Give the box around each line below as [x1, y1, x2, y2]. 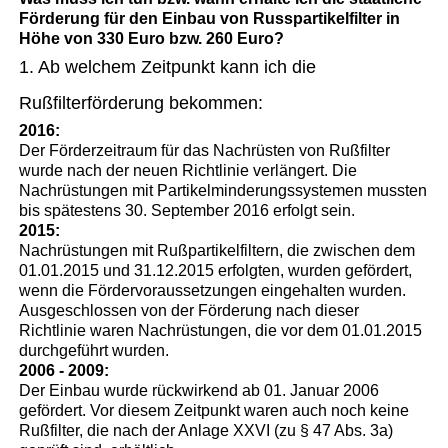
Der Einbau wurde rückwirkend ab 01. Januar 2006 [19, 381, 380, 399]
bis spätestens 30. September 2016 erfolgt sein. [19, 201, 356, 219]
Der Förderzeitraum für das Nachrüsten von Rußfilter [19, 141, 391, 159]
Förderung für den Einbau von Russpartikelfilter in [19, 9, 401, 27]
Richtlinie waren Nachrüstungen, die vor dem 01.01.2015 [19, 321, 423, 339]
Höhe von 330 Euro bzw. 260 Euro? [19, 29, 285, 47]
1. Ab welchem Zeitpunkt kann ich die [19, 56, 317, 77]
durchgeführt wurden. [19, 341, 170, 359]
